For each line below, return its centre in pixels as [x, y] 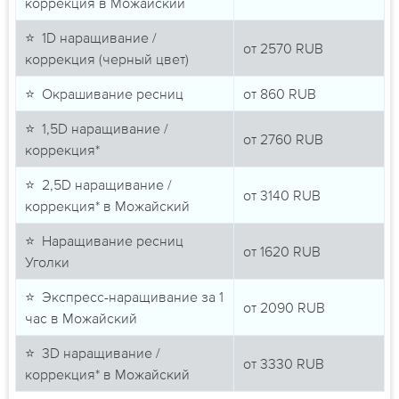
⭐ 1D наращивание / [90, 37]
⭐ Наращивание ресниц [104, 240]
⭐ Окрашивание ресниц [104, 93]
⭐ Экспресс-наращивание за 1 [124, 296]
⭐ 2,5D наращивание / [98, 184]
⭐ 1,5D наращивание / [96, 128]
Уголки [47, 261]
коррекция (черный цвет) [106, 58]
